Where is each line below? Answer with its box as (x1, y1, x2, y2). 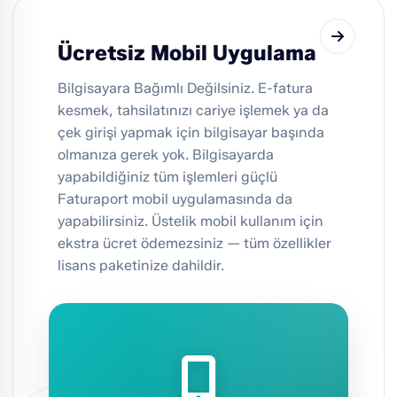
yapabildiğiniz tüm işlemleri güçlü (58, 168, 277, 186)
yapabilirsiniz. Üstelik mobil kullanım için (58, 213, 323, 230)
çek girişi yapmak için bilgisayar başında (58, 124, 324, 142)
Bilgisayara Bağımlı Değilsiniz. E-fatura (58, 80, 313, 97)
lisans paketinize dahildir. (58, 257, 224, 275)
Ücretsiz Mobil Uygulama (58, 40, 316, 66)
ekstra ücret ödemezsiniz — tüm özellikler (58, 235, 331, 253)
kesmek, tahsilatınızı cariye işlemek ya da (58, 102, 329, 120)
